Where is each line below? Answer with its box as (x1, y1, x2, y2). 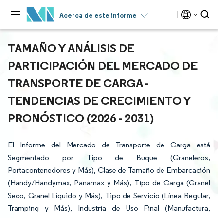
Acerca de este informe (59, 11, 137, 19)
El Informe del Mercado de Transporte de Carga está (8, 140, 210, 149)
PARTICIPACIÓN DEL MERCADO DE (8, 58, 198, 73)
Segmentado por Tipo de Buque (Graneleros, (8, 153, 210, 162)
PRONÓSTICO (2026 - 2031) (8, 110, 154, 125)
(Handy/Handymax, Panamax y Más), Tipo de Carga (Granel (8, 178, 210, 187)
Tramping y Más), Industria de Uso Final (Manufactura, (8, 203, 210, 213)
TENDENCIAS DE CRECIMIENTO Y (8, 93, 191, 108)
